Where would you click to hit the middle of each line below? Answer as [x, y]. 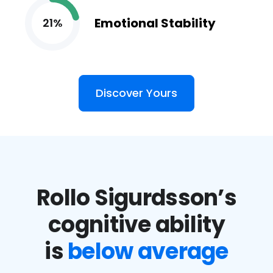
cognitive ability [136, 225]
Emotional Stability [155, 23]
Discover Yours [136, 93]
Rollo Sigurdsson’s [136, 198]
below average [148, 251]
